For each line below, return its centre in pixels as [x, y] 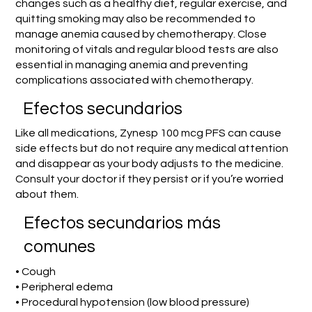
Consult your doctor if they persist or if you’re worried [149, 179]
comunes [59, 247]
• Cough [36, 272]
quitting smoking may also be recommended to [135, 18]
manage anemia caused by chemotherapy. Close [141, 34]
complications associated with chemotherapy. [134, 80]
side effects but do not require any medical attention [151, 148]
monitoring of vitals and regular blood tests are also [147, 49]
